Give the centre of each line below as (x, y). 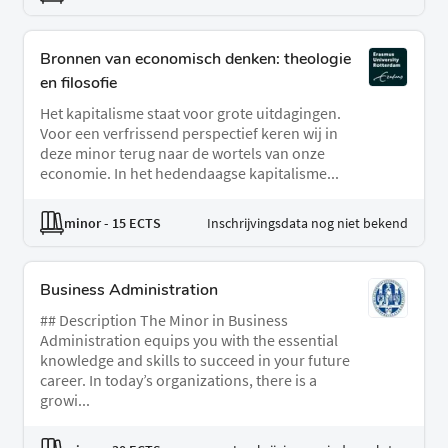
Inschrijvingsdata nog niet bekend (307, 222)
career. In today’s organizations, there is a (178, 380)
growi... (65, 400)
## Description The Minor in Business (164, 320)
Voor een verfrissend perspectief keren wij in (189, 133)
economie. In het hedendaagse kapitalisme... (189, 173)
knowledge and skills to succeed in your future (195, 360)
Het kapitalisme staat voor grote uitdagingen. (190, 113)
